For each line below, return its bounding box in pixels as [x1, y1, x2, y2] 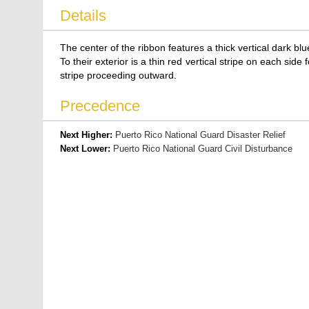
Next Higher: [59, 130, 115, 140]
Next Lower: [59, 143, 113, 154]
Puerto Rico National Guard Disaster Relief [114, 130, 286, 140]
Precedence [59, 97, 140, 114]
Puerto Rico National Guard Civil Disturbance [112, 143, 292, 154]
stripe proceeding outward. [59, 70, 177, 81]
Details [59, 7, 106, 24]
